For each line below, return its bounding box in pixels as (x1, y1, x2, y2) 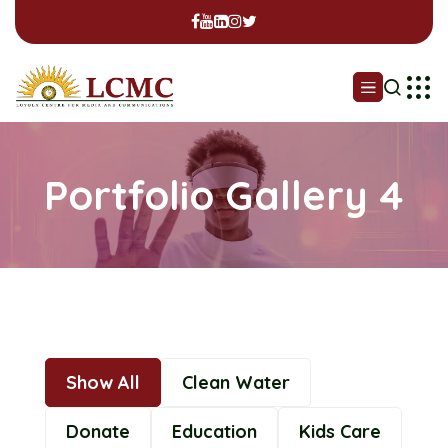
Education (172, 420, 257, 443)
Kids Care (299, 420, 381, 443)
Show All (66, 371, 140, 394)
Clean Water (182, 371, 290, 394)
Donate (66, 420, 130, 443)
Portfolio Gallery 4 (44, 170, 404, 220)
